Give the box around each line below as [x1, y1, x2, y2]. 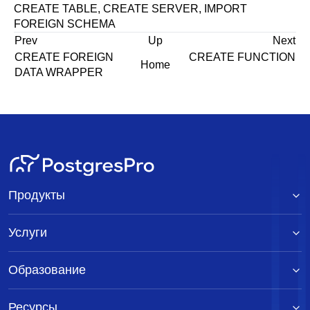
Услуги [8, 226, 47, 239]
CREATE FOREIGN [15, 51, 113, 63]
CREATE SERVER [103, 3, 199, 15]
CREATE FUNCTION [186, 51, 295, 63]
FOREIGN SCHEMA [14, 18, 116, 30]
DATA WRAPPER [15, 66, 106, 78]
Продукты [8, 188, 65, 202]
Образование [8, 263, 86, 277]
